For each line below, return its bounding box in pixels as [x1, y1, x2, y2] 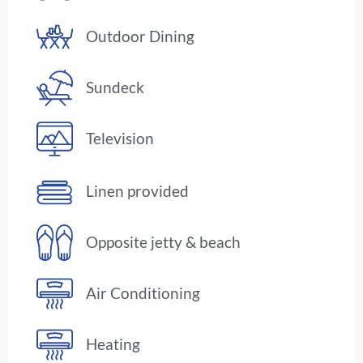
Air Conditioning [86, 284, 201, 303]
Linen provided [86, 181, 190, 201]
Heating [86, 335, 141, 354]
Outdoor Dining [86, 27, 195, 46]
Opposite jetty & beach [86, 233, 241, 252]
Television [86, 129, 155, 148]
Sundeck [86, 78, 145, 97]
